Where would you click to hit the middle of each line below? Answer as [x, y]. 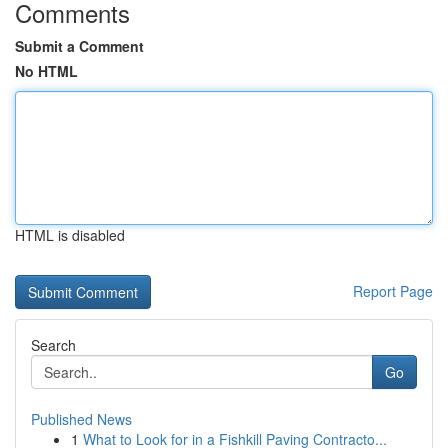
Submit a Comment [79, 46]
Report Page [393, 291]
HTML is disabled [70, 235]
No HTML [46, 71]
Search [53, 345]
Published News [81, 419]
